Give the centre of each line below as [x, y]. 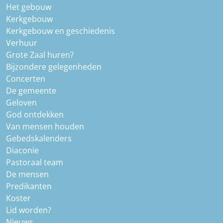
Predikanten [29, 186]
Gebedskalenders [39, 139]
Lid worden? [29, 210]
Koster [18, 198]
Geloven [21, 103]
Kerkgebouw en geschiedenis [60, 31]
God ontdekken [35, 115]
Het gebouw [29, 7]
